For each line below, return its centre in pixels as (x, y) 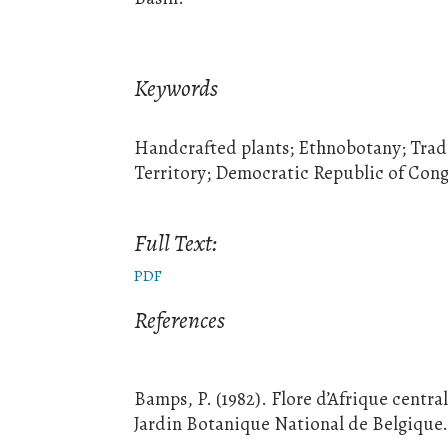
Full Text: (176, 243)
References (180, 320)
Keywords (176, 87)
